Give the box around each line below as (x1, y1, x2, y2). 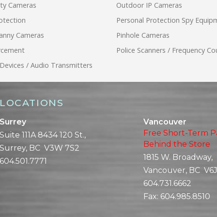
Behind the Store (143, 139, 210, 149)
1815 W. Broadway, (143, 153, 213, 162)
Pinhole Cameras (116, 31, 170, 40)
